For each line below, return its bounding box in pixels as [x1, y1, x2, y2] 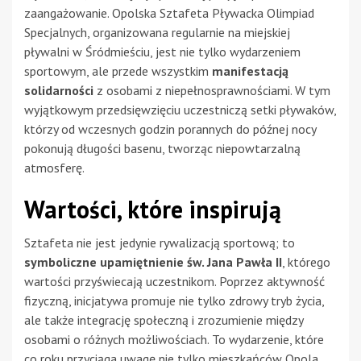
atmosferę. [24, 159, 85, 176]
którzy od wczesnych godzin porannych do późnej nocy [24, 120, 316, 137]
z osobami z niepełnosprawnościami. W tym [93, 81, 330, 98]
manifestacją [212, 62, 288, 79]
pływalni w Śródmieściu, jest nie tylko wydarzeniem [24, 43, 301, 60]
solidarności [24, 81, 93, 98]
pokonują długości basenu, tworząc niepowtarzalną [24, 139, 301, 156]
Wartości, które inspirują [24, 193, 281, 225]
